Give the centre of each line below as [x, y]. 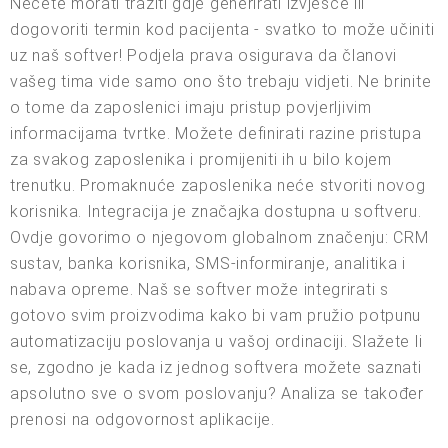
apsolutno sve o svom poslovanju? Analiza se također [217, 393]
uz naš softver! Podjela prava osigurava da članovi [204, 55]
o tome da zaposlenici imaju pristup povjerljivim [191, 107]
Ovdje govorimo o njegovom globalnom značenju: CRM [219, 237]
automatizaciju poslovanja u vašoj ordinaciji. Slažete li [216, 341]
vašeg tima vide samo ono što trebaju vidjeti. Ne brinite [221, 81]
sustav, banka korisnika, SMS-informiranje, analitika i [208, 263]
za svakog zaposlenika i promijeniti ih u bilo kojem [201, 159]
